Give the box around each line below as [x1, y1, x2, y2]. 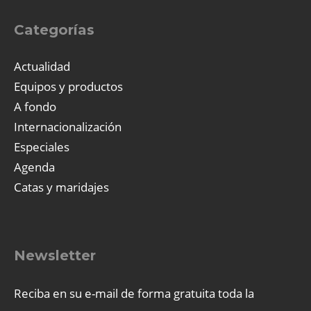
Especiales [14, 138, 69, 155]
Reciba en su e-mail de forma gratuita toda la [14, 285, 254, 301]
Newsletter [14, 246, 96, 264]
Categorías [14, 21, 94, 38]
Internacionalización [14, 118, 121, 135]
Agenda [14, 158, 55, 175]
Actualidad [14, 58, 70, 74]
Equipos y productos [14, 78, 123, 94]
